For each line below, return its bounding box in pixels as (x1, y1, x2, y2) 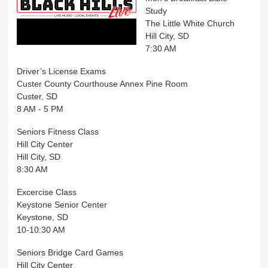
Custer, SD (17, 92, 58, 102)
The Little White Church (145, 19, 235, 29)
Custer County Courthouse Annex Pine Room (17, 79, 191, 89)
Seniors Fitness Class (17, 126, 99, 136)
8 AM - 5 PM (17, 104, 64, 114)
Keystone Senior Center (17, 199, 110, 209)
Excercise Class (17, 187, 77, 197)
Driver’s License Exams (17, 66, 109, 77)
